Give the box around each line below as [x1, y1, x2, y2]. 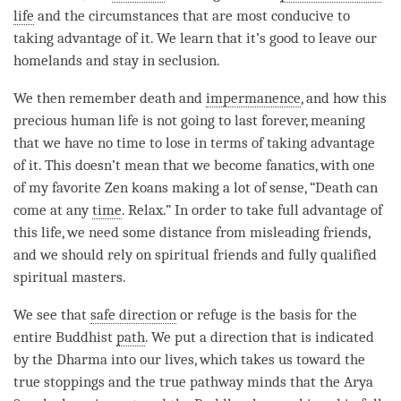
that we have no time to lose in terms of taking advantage [13, 133, 375, 151]
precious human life [13, 111, 139, 129]
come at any [13, 200, 92, 218]
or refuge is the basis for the [176, 305, 357, 323]
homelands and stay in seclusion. [13, 51, 220, 69]
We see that [13, 305, 90, 323]
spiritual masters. [13, 268, 126, 286]
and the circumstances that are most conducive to [34, 6, 350, 24]
